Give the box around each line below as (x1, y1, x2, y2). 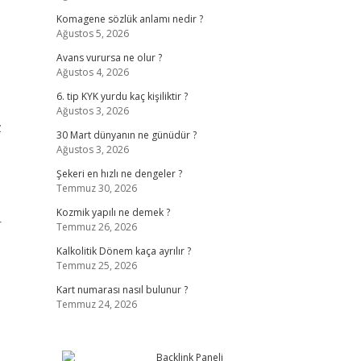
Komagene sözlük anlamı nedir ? (56, 12, 203, 26)
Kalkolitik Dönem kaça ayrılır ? (56, 244, 191, 258)
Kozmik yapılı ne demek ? (56, 205, 170, 219)
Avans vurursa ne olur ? (56, 51, 162, 64)
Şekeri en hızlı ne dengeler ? (56, 167, 182, 180)
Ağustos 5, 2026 (56, 27, 129, 40)
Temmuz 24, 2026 (56, 297, 137, 311)
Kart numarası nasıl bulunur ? (56, 283, 188, 297)
